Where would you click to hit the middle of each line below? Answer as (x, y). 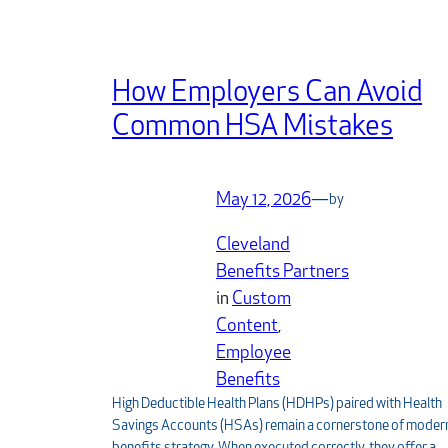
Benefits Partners (282, 273)
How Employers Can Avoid (267, 94)
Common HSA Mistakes (252, 128)
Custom (261, 300)
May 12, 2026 (263, 201)
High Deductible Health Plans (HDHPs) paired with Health (277, 405)
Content (247, 327)
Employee (253, 354)
